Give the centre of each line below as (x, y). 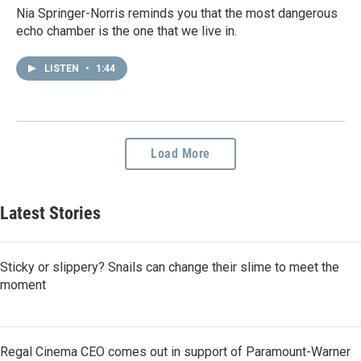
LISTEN (63, 68)
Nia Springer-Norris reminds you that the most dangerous (177, 13)
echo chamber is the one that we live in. (127, 31)
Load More (180, 153)
